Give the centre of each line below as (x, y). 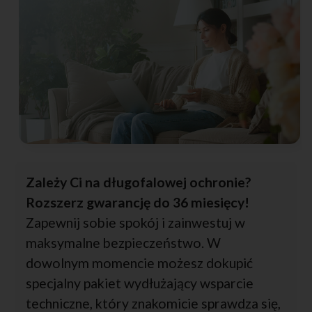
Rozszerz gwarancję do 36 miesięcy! (138, 202)
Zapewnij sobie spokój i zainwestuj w (135, 222)
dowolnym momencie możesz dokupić (139, 263)
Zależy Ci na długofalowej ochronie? (139, 182)
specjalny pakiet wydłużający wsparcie (140, 283)
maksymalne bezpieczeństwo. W (123, 242)
